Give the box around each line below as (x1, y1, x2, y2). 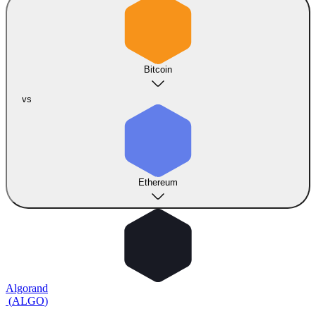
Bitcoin (144, 64, 172, 75)
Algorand (6, 282, 48, 294)
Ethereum (138, 177, 178, 188)
